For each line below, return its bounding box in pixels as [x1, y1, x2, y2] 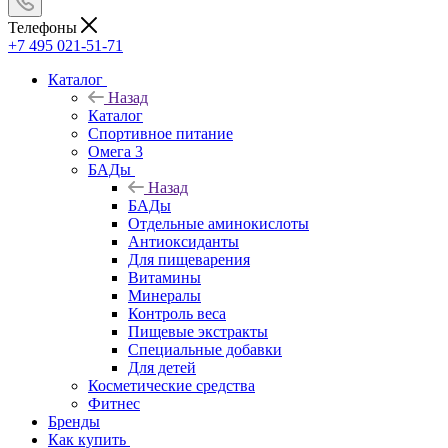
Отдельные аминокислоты [128, 214, 309, 232]
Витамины [128, 268, 201, 286]
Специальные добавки [128, 340, 282, 358]
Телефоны [8, 18, 81, 36]
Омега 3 [88, 142, 143, 160]
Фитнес [88, 394, 140, 412]
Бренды [48, 412, 100, 430]
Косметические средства [88, 376, 255, 394]
